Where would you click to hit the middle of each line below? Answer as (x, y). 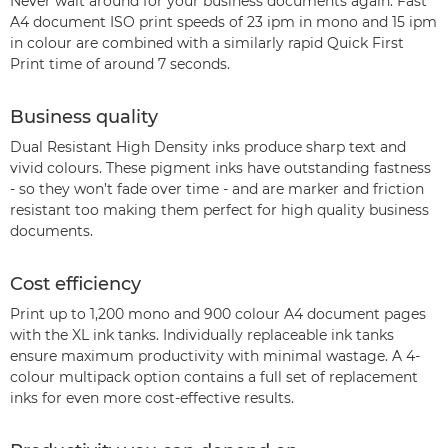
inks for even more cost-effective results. (152, 397)
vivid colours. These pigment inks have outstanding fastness (220, 167)
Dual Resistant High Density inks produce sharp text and (208, 146)
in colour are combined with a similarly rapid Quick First (207, 42)
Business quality (84, 116)
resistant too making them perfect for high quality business (219, 209)
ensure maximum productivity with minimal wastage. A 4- (215, 355)
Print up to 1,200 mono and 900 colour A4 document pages (218, 313)
